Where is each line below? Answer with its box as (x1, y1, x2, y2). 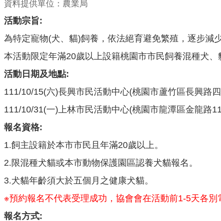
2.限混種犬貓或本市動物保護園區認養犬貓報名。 (4, 157, 198, 168)
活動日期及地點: (4, 69, 69, 79)
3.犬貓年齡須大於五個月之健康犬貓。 (4, 175, 153, 186)
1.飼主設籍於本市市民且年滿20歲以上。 (4, 140, 163, 150)
